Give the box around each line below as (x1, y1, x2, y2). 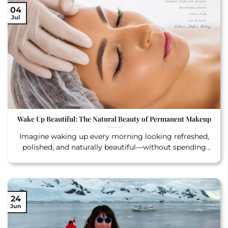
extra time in (92, 153, 136, 162)
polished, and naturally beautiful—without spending (22, 142, 206, 151)
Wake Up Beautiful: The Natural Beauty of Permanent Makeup (17, 113, 211, 123)
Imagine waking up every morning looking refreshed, (19, 132, 209, 140)
